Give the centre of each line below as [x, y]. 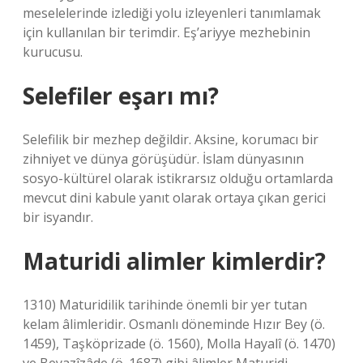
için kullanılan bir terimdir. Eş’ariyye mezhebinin [167, 32]
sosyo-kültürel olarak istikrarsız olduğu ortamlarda [178, 178]
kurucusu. [53, 52]
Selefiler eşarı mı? [121, 96]
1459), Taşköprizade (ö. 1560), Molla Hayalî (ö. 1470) [179, 344]
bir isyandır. [58, 217]
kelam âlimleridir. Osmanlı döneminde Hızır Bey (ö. [174, 324]
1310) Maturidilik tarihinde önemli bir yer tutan [165, 305]
